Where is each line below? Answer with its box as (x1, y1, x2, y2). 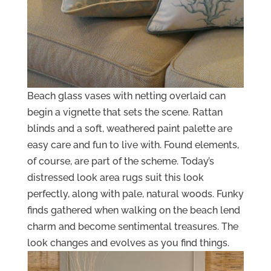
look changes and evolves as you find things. (27, 237, 229, 249)
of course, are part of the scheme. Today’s (27, 155, 214, 167)
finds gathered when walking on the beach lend (27, 204, 240, 216)
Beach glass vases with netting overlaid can (27, 90, 226, 102)
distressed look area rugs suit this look (27, 171, 204, 183)
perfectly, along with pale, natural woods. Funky (27, 188, 244, 200)
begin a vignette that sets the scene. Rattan (27, 106, 223, 118)
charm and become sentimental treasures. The (27, 220, 238, 232)
